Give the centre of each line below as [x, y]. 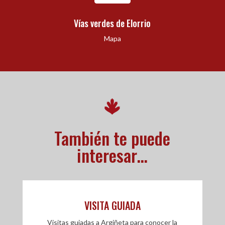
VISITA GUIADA [112, 206]
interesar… [113, 155]
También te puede [113, 138]
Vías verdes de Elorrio [113, 23]
